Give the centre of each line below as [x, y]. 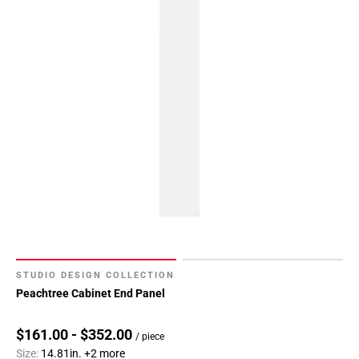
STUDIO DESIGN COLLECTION [95, 276]
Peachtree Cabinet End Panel [91, 294]
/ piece [150, 337]
